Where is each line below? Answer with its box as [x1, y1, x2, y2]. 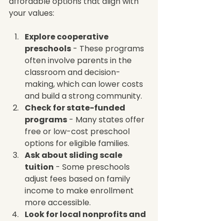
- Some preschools [54, 161, 132, 173]
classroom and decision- [25, 66, 120, 78]
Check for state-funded [25, 102, 127, 113]
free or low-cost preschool [25, 125, 132, 137]
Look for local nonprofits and [25, 208, 147, 220]
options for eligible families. [25, 137, 133, 149]
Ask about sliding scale [25, 149, 124, 161]
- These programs [71, 42, 146, 54]
